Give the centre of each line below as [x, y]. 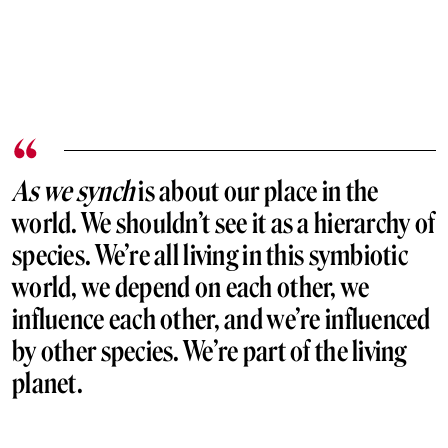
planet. [47, 383]
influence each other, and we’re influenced [221, 319]
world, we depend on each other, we [191, 287]
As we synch [73, 191]
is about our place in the [256, 191]
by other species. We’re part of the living [209, 351]
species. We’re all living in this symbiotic [210, 255]
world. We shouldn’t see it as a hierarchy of [224, 223]
